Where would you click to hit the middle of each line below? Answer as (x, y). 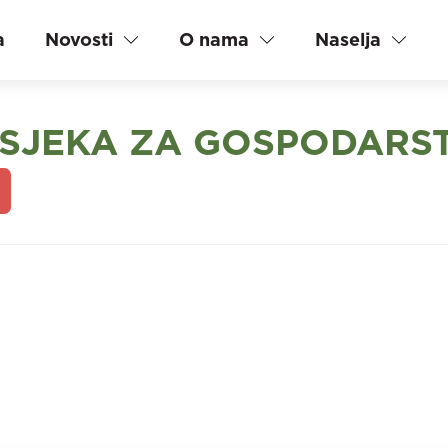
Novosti (78, 39)
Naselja (347, 39)
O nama (213, 39)
